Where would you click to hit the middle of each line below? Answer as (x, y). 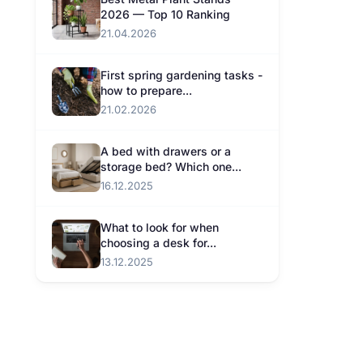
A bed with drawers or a (166, 151)
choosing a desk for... (158, 243)
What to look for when (160, 227)
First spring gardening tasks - (181, 75)
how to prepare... (146, 90)
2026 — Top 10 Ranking (165, 14)
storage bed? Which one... (171, 167)
